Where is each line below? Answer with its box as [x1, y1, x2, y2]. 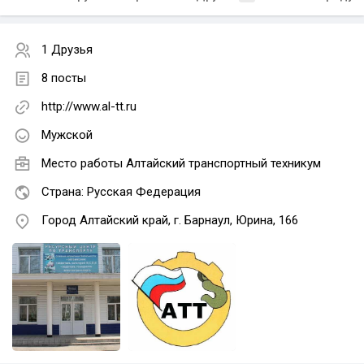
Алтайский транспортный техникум [126, 156, 321, 171]
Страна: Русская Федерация [41, 184, 201, 200]
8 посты [41, 71, 86, 86]
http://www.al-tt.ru [41, 99, 136, 115]
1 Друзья [41, 42, 93, 58]
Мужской [41, 128, 93, 143]
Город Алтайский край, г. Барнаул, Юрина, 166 [41, 213, 298, 228]
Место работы [41, 156, 126, 171]
